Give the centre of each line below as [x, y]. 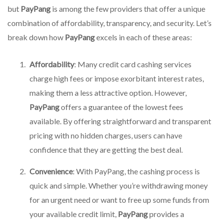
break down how [36, 37]
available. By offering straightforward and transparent [120, 121]
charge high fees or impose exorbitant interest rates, [117, 78]
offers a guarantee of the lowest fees [121, 107]
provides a [166, 214]
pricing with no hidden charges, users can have [106, 135]
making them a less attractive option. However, [108, 92]
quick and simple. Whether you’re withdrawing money [119, 185]
